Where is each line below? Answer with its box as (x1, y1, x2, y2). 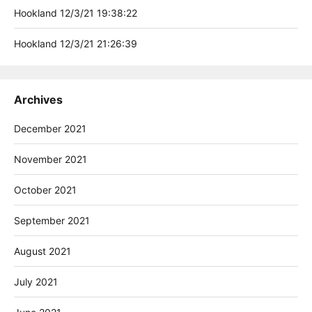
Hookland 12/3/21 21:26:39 (14, 37, 137, 49)
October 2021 (14, 183, 77, 196)
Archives (14, 92, 63, 107)
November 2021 (14, 153, 87, 165)
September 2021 (14, 214, 90, 226)
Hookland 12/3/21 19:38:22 (14, 6, 137, 19)
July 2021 (14, 275, 58, 288)
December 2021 (14, 122, 86, 134)
